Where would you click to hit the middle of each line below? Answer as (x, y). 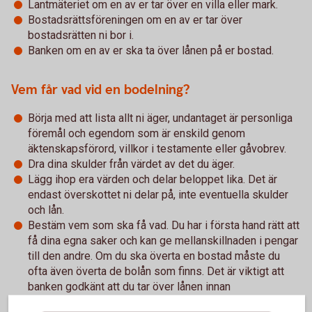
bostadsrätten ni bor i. (81, 35)
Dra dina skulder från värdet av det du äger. (131, 164)
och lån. (46, 210)
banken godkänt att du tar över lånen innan (129, 287)
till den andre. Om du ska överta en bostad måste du (154, 256)
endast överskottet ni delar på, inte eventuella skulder (158, 195)
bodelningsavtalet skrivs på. (96, 302)
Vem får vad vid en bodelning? (100, 90)
